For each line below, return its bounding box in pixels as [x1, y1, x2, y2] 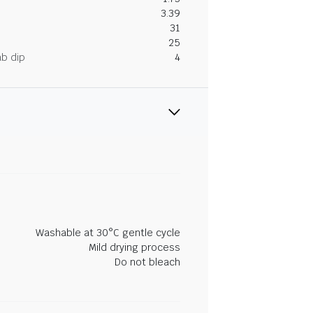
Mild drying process [89, 240, 180, 254]
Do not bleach [115, 255, 180, 268]
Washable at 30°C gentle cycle [36, 226, 180, 239]
